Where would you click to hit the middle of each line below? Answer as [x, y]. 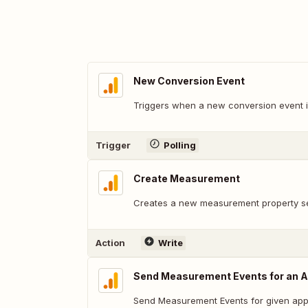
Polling [179, 145]
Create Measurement [187, 178]
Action [110, 243]
